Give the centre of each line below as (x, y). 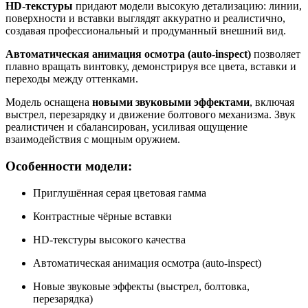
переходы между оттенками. (72, 79)
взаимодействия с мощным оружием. (93, 140)
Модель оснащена (49, 102)
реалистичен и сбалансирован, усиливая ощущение (126, 127)
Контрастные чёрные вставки (102, 216)
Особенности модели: (69, 166)
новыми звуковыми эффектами (171, 102)
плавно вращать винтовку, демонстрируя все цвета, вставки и (151, 67)
